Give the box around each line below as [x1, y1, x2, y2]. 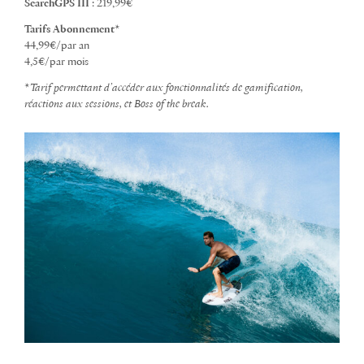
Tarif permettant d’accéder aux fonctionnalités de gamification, [30, 83, 303, 94]
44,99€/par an [24, 41, 89, 52]
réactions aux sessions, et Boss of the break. [24, 99, 209, 110]
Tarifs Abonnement [24, 24, 115, 36]
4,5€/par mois [24, 57, 89, 68]
